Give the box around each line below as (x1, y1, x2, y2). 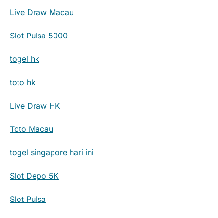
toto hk (10, 77, 36, 87)
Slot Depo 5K (10, 170, 59, 181)
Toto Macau (10, 124, 53, 134)
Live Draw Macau (10, 7, 73, 17)
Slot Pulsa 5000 (10, 30, 68, 40)
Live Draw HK (10, 100, 60, 110)
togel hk (10, 54, 39, 64)
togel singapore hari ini (10, 147, 94, 157)
